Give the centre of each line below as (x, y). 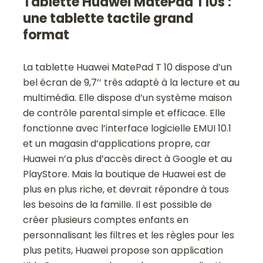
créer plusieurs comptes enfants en (106, 220)
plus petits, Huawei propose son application (123, 250)
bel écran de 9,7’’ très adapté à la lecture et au (131, 82)
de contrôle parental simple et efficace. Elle (124, 113)
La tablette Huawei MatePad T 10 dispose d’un (128, 67)
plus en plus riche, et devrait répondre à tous (126, 189)
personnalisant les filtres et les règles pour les (129, 235)
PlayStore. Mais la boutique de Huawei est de (125, 174)
